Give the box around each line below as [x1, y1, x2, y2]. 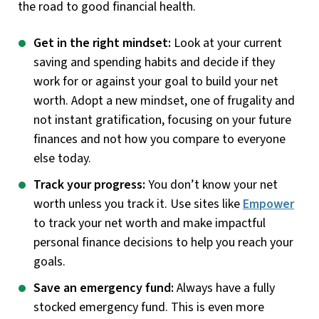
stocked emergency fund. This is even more [33, 298, 264, 316]
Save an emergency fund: [33, 278, 174, 297]
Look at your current [171, 33, 282, 52]
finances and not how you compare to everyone [33, 130, 286, 148]
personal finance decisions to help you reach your [33, 233, 293, 251]
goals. [33, 252, 66, 271]
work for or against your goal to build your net [33, 72, 278, 90]
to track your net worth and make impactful [33, 214, 266, 232]
